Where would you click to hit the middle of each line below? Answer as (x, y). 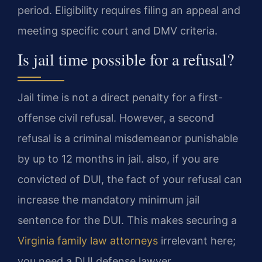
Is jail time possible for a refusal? (126, 59)
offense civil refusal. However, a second (116, 118)
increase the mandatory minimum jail (108, 199)
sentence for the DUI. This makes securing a (127, 220)
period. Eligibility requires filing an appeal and (129, 11)
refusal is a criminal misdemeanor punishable (128, 138)
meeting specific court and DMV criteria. (118, 31)
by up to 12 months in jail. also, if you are (118, 158)
